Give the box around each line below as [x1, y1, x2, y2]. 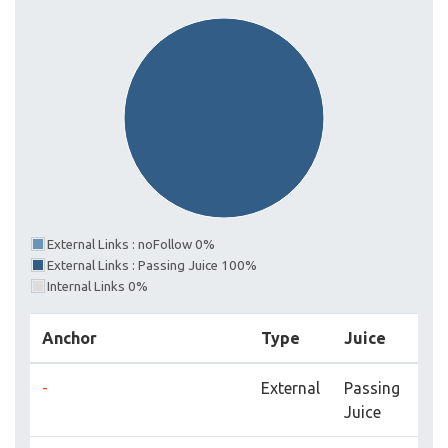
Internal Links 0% [47, 279, 148, 294]
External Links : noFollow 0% [47, 237, 215, 252]
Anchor [42, 329, 97, 347]
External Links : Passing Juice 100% [47, 258, 257, 273]
